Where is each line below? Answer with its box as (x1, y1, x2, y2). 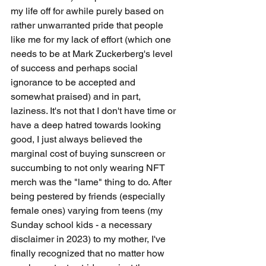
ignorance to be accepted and (11, 77, 138, 88)
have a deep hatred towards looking (11, 119, 163, 131)
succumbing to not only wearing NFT (11, 162, 167, 173)
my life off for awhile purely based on (11, 5, 166, 17)
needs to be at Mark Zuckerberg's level (11, 48, 175, 59)
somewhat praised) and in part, (11, 91, 143, 102)
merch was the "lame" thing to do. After (11, 176, 174, 188)
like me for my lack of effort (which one (11, 34, 173, 45)
